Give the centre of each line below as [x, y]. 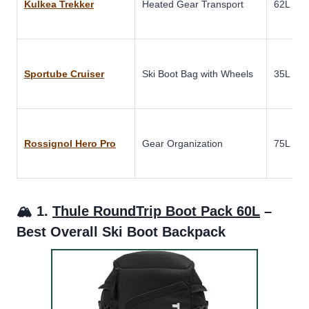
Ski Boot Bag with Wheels [198, 73]
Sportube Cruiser [64, 73]
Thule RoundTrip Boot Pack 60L [156, 211]
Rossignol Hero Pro [70, 143]
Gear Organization [182, 143]
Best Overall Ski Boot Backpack [121, 231]
